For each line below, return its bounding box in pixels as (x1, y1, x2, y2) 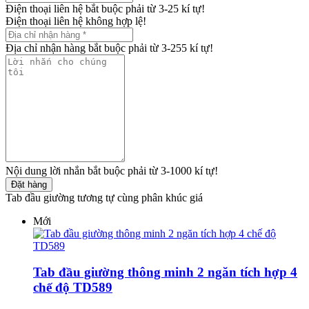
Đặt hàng (11, 179, 47, 190)
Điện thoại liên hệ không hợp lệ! (6, 14, 146, 27)
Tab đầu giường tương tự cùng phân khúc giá (6, 191, 203, 203)
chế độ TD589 (33, 280, 112, 295)
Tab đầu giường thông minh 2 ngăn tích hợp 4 (33, 265, 297, 280)
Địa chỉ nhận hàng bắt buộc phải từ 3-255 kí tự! (6, 41, 213, 54)
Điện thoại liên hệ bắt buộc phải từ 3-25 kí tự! (6, 2, 205, 14)
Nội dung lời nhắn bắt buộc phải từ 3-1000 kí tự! (6, 164, 218, 177)
